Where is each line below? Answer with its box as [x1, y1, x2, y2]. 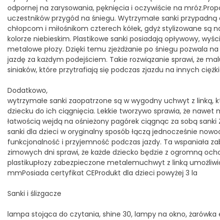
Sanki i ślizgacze [7, 188, 61, 198]
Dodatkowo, [7, 85, 48, 95]
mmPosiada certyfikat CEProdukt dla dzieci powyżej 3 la [7, 167, 197, 178]
